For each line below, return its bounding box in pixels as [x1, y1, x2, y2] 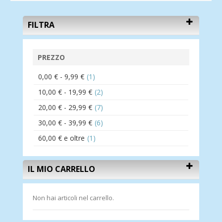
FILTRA [28, 19, 55, 31]
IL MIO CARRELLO [28, 164, 95, 175]
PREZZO [38, 53, 65, 62]
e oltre [62, 133, 85, 143]
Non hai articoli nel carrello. [33, 193, 114, 203]
